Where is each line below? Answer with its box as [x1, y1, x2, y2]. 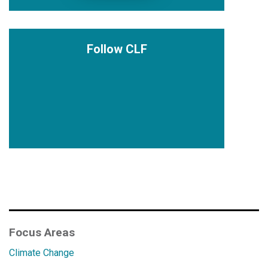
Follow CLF [86, 42, 147, 57]
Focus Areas [9, 226, 75, 240]
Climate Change [9, 247, 74, 259]
